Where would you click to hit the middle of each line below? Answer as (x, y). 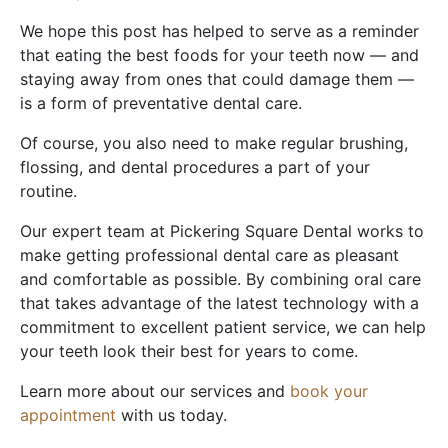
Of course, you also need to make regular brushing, (214, 142)
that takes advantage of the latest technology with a (219, 302)
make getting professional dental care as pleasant (209, 254)
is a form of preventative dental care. (161, 102)
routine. (48, 190)
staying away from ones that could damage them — (217, 78)
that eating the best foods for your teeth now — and (219, 54)
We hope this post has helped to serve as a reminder (219, 30)
